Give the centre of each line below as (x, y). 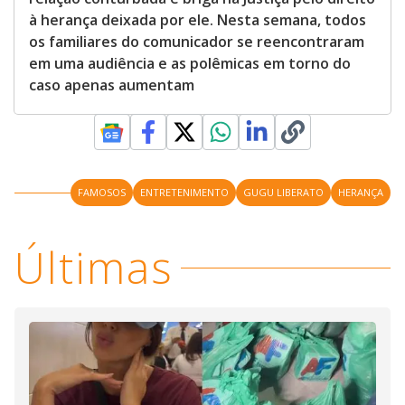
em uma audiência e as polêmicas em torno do (190, 64)
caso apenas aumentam (112, 85)
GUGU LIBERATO (283, 193)
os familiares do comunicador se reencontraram (197, 42)
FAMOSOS (102, 193)
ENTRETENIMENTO (184, 193)
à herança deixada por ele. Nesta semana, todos (198, 20)
